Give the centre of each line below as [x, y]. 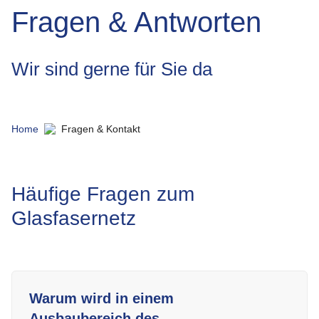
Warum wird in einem [101, 298]
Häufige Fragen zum [103, 194]
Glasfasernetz [74, 218]
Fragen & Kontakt [104, 129]
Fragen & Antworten [136, 22]
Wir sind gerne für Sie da [112, 69]
